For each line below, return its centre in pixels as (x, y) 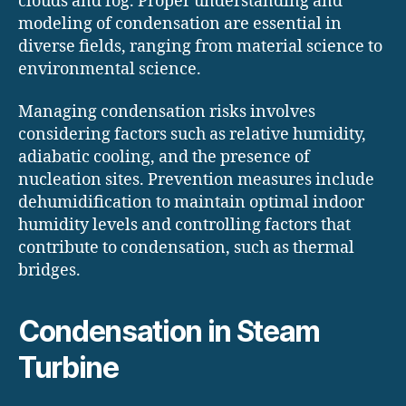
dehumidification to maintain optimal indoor (191, 203)
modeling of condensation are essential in (180, 24)
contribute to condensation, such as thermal (186, 248)
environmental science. (110, 69)
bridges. (49, 271)
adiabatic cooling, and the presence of (164, 158)
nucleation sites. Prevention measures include (196, 180)
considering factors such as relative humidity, (192, 135)
